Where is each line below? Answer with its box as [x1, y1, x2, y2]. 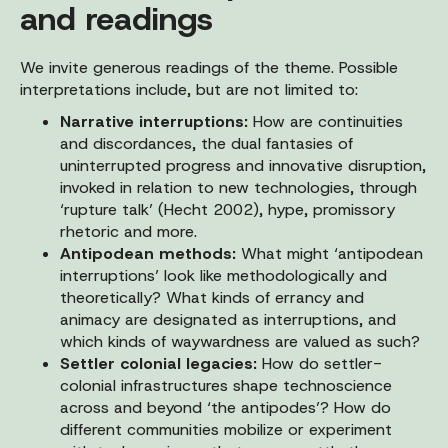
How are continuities [253, 110, 403, 132]
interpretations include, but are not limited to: [20, 78, 358, 100]
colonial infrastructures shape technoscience [60, 374, 392, 396]
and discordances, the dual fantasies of [60, 132, 353, 154]
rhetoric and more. [60, 220, 197, 242]
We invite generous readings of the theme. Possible [20, 56, 398, 78]
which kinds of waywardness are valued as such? [60, 330, 425, 352]
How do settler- [262, 352, 382, 374]
